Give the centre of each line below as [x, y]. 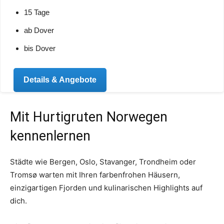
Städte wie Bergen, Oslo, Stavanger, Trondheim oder [103, 161]
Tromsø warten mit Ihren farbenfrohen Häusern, [95, 174]
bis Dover [40, 48]
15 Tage [37, 12]
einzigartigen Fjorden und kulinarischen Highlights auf [106, 187]
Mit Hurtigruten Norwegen [89, 117]
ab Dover [39, 30]
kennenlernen [50, 136]
